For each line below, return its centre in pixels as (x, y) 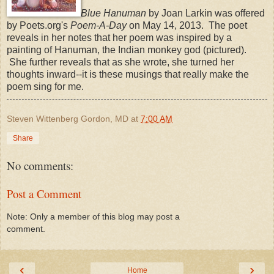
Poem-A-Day (98, 25)
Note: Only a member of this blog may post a (93, 216)
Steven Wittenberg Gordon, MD (68, 118)
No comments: (40, 165)
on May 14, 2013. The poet (187, 25)
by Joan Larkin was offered (206, 13)
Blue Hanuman (113, 13)
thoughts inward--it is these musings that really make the (128, 74)
